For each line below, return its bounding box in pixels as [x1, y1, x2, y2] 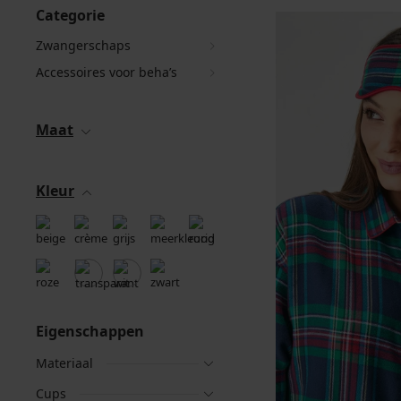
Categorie [36, 5, 105, 25]
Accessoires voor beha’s [36, 64, 177, 81]
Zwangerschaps [36, 37, 131, 54]
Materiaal [36, 354, 93, 371]
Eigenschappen [36, 321, 144, 341]
